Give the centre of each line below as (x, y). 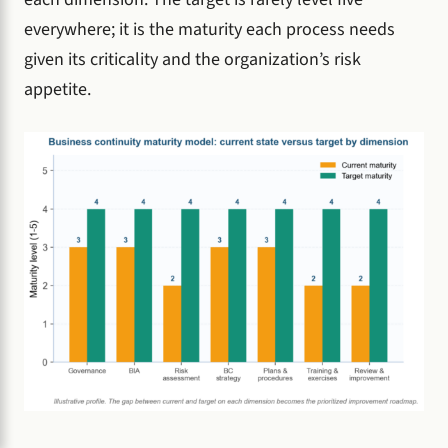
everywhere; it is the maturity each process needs (209, 30)
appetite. (57, 90)
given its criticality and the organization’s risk (192, 60)
